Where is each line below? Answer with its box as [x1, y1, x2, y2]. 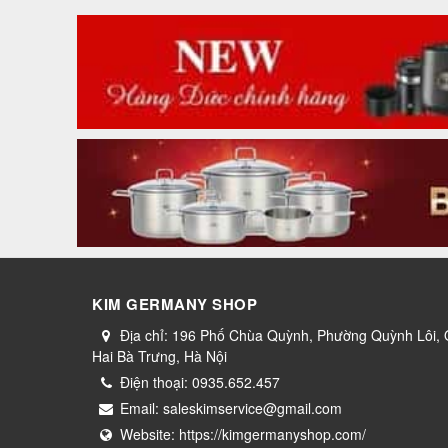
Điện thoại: [120, 372, 192, 393]
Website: [120, 424, 179, 445]
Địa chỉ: [120, 325, 172, 346]
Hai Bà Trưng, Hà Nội [92, 346, 227, 367]
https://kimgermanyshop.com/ [179, 424, 366, 445]
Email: [120, 398, 163, 419]
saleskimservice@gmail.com [163, 398, 342, 419]
